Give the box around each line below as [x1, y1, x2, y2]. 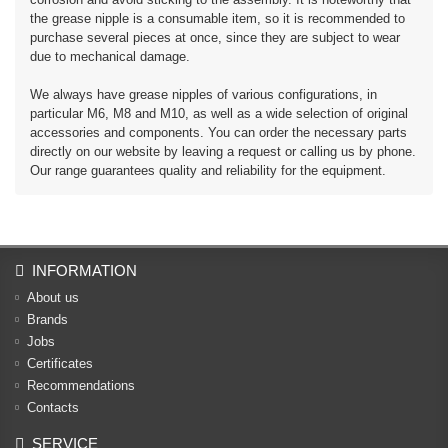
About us [27, 290, 79, 305]
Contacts [27, 400, 79, 415]
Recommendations [27, 378, 135, 393]
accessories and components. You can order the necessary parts [30, 125, 407, 140]
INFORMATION [32, 262, 137, 279]
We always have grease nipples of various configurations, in [30, 87, 377, 102]
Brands [27, 312, 68, 327]
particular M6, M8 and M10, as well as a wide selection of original [30, 106, 408, 121]
